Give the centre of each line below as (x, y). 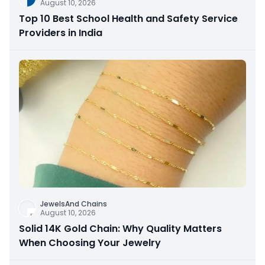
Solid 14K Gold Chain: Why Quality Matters (120, 228)
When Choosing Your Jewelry (90, 243)
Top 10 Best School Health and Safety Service (128, 18)
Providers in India (61, 33)
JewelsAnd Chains (74, 203)
